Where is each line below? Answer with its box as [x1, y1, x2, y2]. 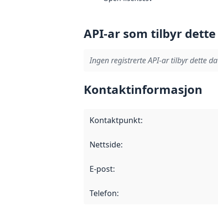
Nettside [90, 139, 121, 150]
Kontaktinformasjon [84, 81, 202, 97]
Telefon [90, 187, 117, 199]
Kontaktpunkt [90, 114, 141, 126]
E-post [90, 163, 113, 174]
